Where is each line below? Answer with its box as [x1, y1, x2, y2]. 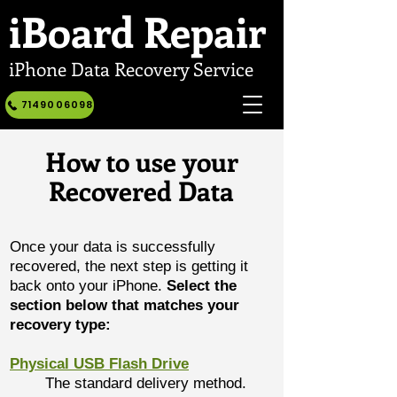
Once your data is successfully [10, 238, 215, 255]
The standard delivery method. [45, 375, 246, 392]
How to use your [44, 144, 238, 179]
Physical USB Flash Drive [10, 355, 189, 372]
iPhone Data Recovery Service [9, 56, 253, 81]
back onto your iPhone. [10, 277, 167, 294]
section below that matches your [10, 297, 239, 314]
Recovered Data [49, 173, 234, 208]
